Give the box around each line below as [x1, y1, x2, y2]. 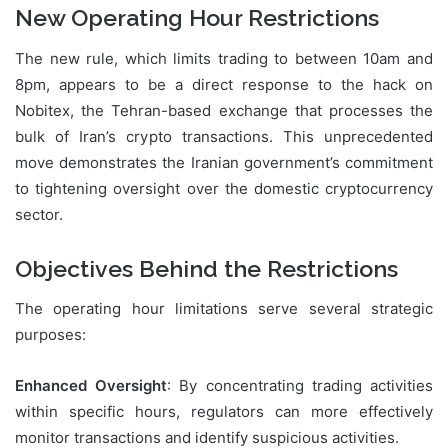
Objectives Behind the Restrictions [15, 254, 398, 282]
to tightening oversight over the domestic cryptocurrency [15, 178, 433, 198]
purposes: [15, 325, 86, 345]
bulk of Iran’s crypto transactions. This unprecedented [15, 126, 433, 146]
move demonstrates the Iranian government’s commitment [15, 152, 433, 172]
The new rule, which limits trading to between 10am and [15, 48, 433, 68]
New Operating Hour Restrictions [15, 4, 379, 32]
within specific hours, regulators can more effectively [15, 402, 433, 422]
